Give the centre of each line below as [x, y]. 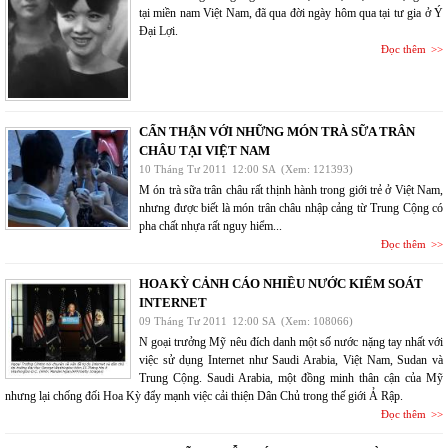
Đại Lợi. [158, 31]
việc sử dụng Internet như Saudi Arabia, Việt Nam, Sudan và [291, 360]
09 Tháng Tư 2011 [183, 321]
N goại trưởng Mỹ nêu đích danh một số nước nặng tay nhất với [291, 342]
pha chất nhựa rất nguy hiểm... [210, 226]
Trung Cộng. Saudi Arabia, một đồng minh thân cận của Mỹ [291, 378]
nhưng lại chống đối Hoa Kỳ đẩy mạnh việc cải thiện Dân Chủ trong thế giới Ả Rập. [204, 396]
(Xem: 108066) [317, 321]
